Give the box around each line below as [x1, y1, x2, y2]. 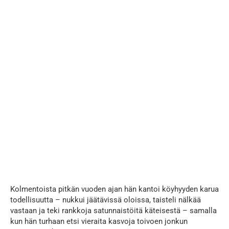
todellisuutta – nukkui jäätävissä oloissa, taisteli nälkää [10, 195, 201, 205]
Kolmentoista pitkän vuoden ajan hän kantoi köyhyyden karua [10, 185, 219, 194]
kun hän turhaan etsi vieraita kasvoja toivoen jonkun [10, 217, 188, 226]
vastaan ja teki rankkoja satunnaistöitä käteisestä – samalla [10, 206, 217, 216]
